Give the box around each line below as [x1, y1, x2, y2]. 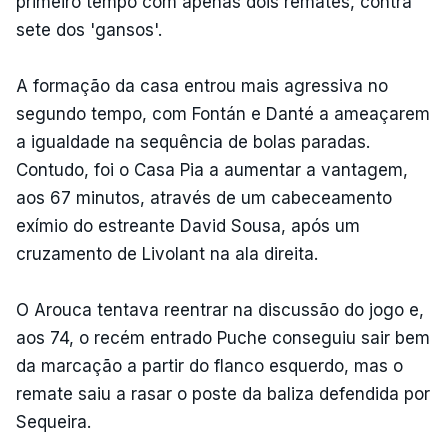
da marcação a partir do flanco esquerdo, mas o [16, 355, 403, 376]
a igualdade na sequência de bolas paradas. [16, 131, 370, 152]
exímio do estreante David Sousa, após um [16, 215, 360, 236]
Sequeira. [16, 411, 91, 432]
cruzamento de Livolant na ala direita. [16, 243, 318, 264]
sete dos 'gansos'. [16, 19, 162, 40]
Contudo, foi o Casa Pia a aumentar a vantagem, [16, 159, 408, 180]
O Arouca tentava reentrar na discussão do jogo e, [16, 299, 424, 320]
